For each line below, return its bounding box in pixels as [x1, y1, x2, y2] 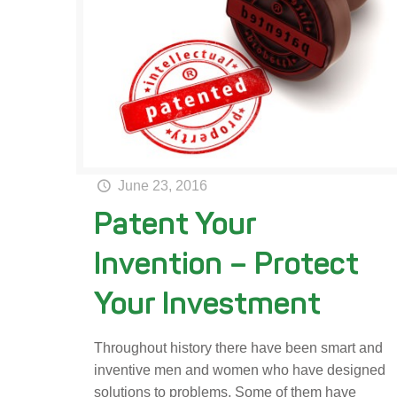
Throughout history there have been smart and [94, 340, 384, 356]
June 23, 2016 [117, 178, 207, 194]
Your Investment [94, 284, 322, 323]
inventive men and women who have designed [94, 362, 386, 378]
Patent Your [94, 205, 257, 243]
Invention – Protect [94, 245, 360, 283]
